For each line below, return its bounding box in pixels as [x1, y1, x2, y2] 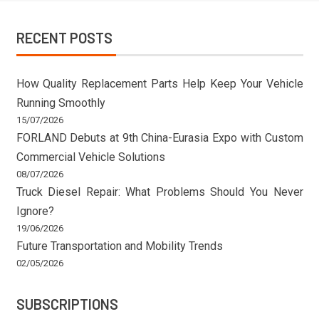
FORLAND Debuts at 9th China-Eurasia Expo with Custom [16, 131, 303, 145]
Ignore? [16, 204, 54, 219]
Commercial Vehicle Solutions [16, 150, 165, 164]
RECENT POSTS [16, 29, 113, 47]
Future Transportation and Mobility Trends [16, 239, 223, 253]
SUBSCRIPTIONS [16, 296, 118, 313]
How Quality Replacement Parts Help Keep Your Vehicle [16, 77, 303, 91]
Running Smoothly [16, 96, 105, 110]
